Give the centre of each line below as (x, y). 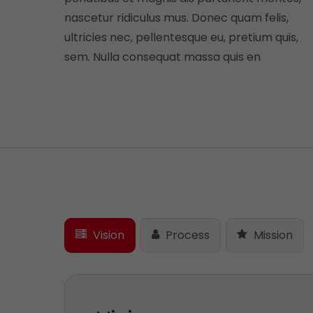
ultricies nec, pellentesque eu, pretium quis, (181, 37)
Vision (107, 235)
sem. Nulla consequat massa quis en (162, 57)
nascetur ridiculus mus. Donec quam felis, (176, 18)
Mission (272, 235)
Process (186, 235)
